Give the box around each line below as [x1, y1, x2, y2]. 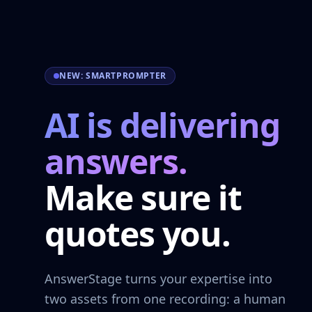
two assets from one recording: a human [45, 290, 286, 307]
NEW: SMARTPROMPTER [59, 70, 166, 81]
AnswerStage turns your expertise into [45, 270, 272, 287]
